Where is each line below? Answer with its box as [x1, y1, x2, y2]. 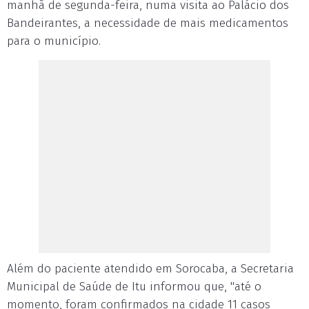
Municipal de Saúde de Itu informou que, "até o [7, 279, 261, 294]
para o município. [7, 34, 101, 48]
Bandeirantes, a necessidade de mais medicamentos [7, 16, 288, 30]
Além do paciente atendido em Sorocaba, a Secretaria [7, 261, 294, 276]
